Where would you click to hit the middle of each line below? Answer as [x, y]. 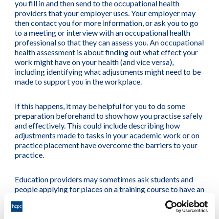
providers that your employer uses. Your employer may [105, 13]
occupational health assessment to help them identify [103, 199]
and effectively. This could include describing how [97, 125]
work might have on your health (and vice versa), [94, 62]
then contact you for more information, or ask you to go [107, 23]
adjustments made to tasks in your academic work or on [107, 135]
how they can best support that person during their [99, 208]
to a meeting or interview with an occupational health [102, 33]
